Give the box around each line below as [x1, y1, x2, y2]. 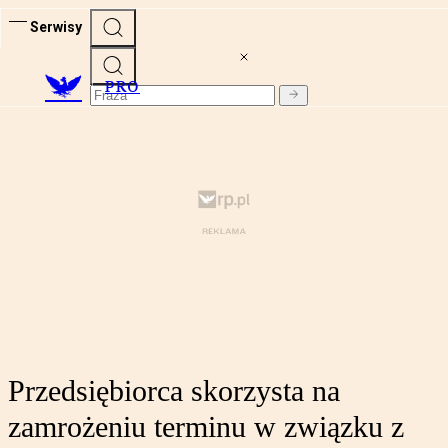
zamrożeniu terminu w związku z [8, 410, 404, 444]
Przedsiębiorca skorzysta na [8, 374, 340, 408]
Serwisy [30, 18, 82, 35]
